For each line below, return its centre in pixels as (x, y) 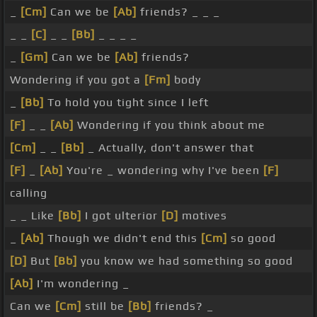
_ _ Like (34, 216)
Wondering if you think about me (169, 125)
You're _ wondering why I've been (163, 171)
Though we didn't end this (122, 238)
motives (203, 216)
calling (29, 193)
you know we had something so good (185, 261)
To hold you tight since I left (126, 103)
